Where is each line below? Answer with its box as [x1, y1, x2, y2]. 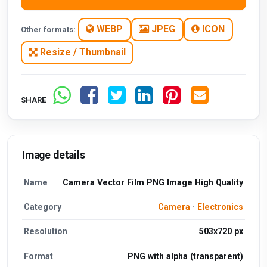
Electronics [197, 202, 243, 212]
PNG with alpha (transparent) [127, 251, 243, 261]
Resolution [24, 226, 68, 237]
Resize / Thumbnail [37, 46, 126, 58]
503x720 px [198, 226, 243, 237]
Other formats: [21, 24, 76, 34]
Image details [22, 148, 85, 161]
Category [24, 202, 62, 212]
